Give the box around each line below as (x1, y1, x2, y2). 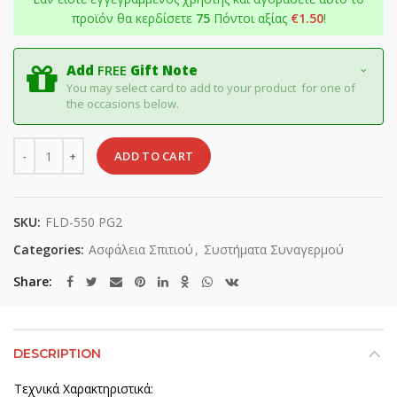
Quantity (12, 137, 61, 154)
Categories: (13, 241, 88, 258)
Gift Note (127, 61, 198, 79)
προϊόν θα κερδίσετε (71, 10, 196, 27)
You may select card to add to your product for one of (66, 80, 355, 96)
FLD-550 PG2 (45, 214, 122, 230)
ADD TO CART (114, 148, 194, 164)
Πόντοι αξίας (209, 10, 291, 27)
